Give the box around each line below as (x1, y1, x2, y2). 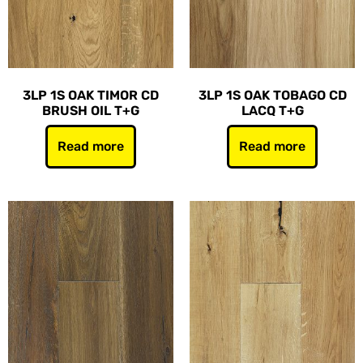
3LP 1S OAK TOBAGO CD (198, 88, 347, 103)
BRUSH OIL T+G (42, 103, 139, 118)
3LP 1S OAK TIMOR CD (23, 88, 159, 103)
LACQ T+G (241, 103, 304, 118)
